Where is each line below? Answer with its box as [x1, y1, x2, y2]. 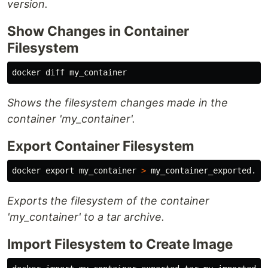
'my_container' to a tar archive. [7, 211, 165, 224]
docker [12, 166, 45, 176]
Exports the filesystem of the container [7, 194, 209, 208]
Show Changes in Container [7, 23, 189, 39]
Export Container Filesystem [7, 138, 194, 154]
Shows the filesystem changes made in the [7, 96, 228, 109]
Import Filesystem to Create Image [7, 236, 233, 252]
